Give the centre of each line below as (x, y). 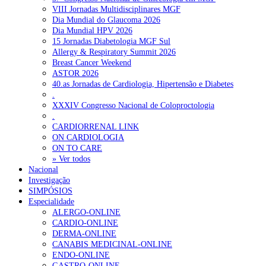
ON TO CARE (77, 148)
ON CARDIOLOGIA (88, 137)
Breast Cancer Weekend (92, 62)
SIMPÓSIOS (50, 191)
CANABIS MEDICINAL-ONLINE (112, 244)
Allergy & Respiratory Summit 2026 (114, 52)
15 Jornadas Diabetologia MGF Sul (111, 41)
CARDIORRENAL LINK (96, 126)
